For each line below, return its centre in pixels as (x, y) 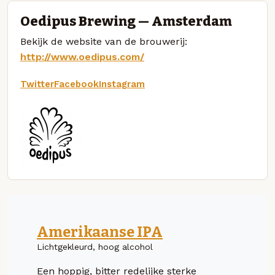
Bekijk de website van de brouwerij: (104, 41)
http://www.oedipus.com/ (82, 56)
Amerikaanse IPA (100, 232)
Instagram (122, 84)
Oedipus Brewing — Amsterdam (126, 21)
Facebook (76, 84)
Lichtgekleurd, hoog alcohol (95, 246)
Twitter (37, 84)
